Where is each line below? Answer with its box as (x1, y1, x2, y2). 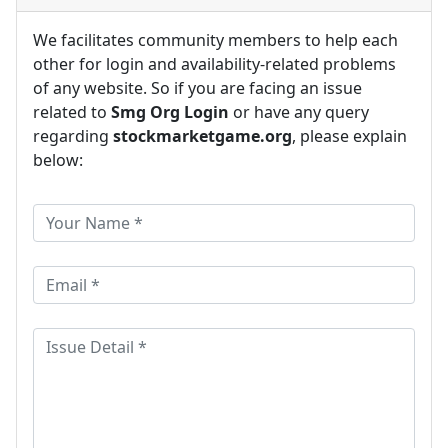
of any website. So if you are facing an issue (33, 76, 362, 99)
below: (33, 148, 83, 171)
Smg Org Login (111, 100, 229, 123)
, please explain (292, 124, 407, 147)
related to (33, 100, 111, 123)
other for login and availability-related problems (33, 52, 396, 75)
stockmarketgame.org (113, 124, 292, 147)
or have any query (229, 100, 369, 123)
